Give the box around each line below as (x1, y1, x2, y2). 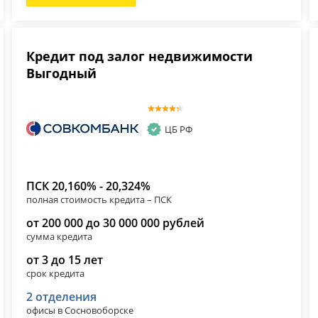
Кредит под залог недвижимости (26, 48, 253, 65)
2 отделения (26, 289, 97, 305)
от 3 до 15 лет (26, 252, 104, 268)
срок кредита (26, 267, 85, 280)
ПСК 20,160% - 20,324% (26, 178, 151, 194)
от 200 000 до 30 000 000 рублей (26, 215, 205, 231)
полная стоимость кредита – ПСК (26, 193, 172, 207)
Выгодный (26, 65, 97, 82)
